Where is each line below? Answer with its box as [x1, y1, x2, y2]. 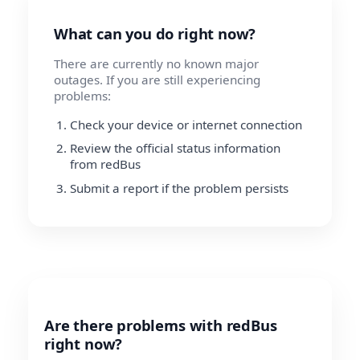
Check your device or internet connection [70, 116, 302, 133]
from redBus [70, 156, 141, 173]
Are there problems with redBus [44, 314, 277, 335]
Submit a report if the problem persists [70, 179, 288, 196]
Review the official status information [70, 140, 280, 157]
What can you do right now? [54, 22, 256, 43]
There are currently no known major [54, 55, 259, 72]
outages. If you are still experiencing [54, 71, 260, 88]
